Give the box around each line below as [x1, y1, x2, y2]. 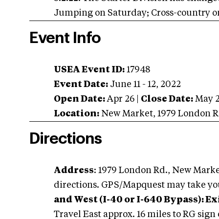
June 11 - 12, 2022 [110, 80, 181, 89]
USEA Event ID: [54, 66, 125, 74]
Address [54, 166, 94, 175]
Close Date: [141, 95, 193, 104]
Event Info [29, 30, 101, 46]
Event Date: [54, 80, 108, 89]
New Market [101, 109, 153, 118]
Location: [54, 109, 99, 118]
